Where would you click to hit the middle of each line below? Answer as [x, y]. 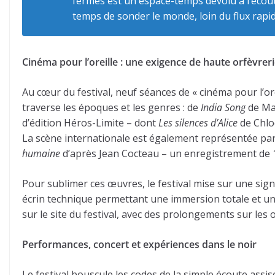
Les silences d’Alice [198, 123]
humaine [41, 154]
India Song [223, 108]
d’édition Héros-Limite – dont [90, 123]
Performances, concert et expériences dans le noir [139, 245]
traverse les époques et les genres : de [111, 108]
